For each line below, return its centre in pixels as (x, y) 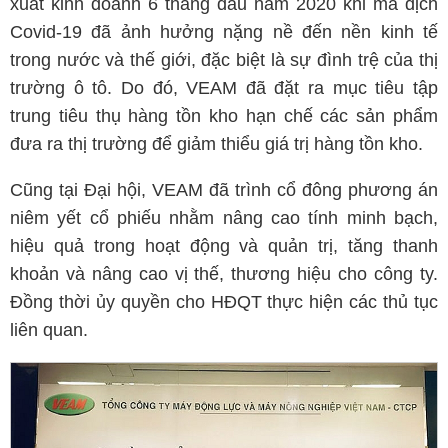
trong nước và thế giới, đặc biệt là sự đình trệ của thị (224, 60)
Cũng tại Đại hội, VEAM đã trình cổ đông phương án (224, 190)
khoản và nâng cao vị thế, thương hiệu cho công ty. (224, 274)
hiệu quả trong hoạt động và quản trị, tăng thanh (224, 246)
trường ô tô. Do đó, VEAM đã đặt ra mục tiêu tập (224, 88)
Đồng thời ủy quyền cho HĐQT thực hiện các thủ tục (224, 302)
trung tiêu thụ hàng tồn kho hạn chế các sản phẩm (224, 116)
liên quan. (49, 330)
